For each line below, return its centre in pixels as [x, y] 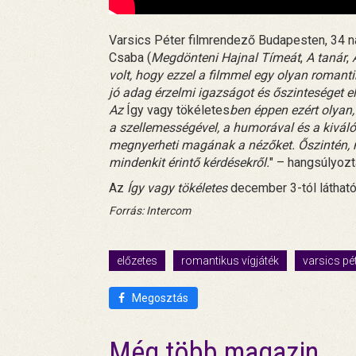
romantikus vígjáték [230, 260]
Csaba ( [130, 57]
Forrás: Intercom [150, 210]
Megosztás [159, 298]
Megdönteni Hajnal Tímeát [226, 57]
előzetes [137, 260]
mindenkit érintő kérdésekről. [189, 162]
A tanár [326, 57]
